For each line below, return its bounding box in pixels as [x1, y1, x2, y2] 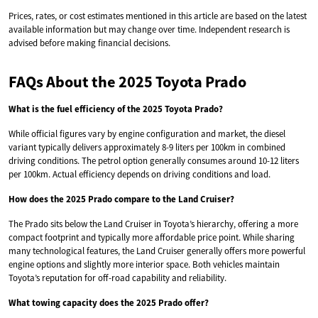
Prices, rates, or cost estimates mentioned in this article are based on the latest [9, 9, 307, 22]
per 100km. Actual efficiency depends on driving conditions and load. [9, 168, 270, 180]
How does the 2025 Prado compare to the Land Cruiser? [9, 192, 234, 205]
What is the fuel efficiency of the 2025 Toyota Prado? [9, 102, 223, 115]
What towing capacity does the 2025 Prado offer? [9, 296, 209, 309]
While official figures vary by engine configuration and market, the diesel [9, 127, 285, 140]
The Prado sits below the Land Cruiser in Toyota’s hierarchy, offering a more [9, 217, 298, 230]
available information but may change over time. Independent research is [9, 23, 290, 35]
